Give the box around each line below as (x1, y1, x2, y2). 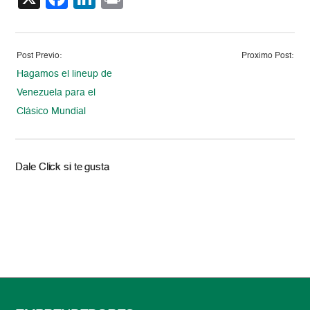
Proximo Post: (241, 51, 293, 60)
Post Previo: (17, 51, 62, 60)
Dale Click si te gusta (15, 161, 109, 172)
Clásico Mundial (17, 106, 86, 116)
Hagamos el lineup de (17, 69, 113, 79)
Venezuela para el (17, 87, 96, 98)
